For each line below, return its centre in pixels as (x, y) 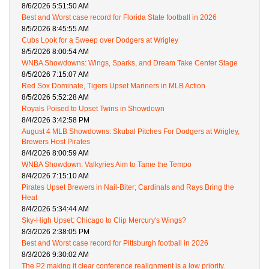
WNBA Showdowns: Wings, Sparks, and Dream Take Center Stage (130, 63)
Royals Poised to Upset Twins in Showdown (93, 109)
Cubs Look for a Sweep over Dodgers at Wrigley (100, 41)
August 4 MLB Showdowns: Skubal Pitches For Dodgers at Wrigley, (131, 132)
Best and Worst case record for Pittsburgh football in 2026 (115, 243)
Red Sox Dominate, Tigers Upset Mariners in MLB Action (113, 86)
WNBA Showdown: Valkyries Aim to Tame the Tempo (107, 165)
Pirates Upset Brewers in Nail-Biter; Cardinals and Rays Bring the (128, 188)
